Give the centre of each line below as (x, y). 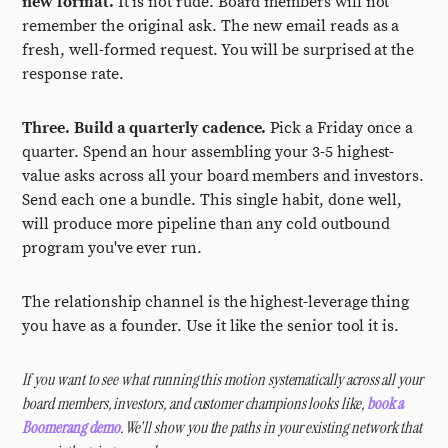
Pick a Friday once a (340, 128)
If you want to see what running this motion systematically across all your (222, 379)
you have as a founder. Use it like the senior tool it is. (210, 326)
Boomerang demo (71, 427)
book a (385, 403)
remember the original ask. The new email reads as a (211, 26)
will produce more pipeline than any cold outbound (206, 224)
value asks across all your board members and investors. (223, 176)
